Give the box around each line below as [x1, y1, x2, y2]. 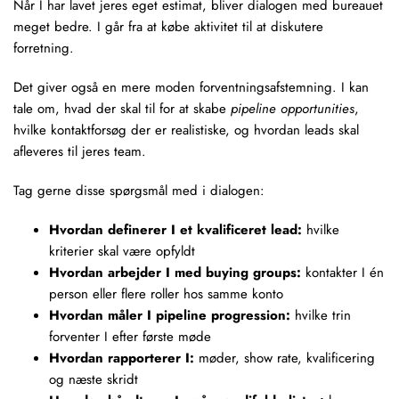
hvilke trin [290, 305, 351, 325]
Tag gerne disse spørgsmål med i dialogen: [13, 181, 265, 200]
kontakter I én [301, 263, 384, 282]
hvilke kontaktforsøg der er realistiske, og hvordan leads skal [13, 120, 359, 140]
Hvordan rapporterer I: [49, 348, 194, 368]
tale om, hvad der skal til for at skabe [13, 99, 231, 118]
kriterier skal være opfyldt [49, 241, 195, 261]
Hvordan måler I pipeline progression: [49, 305, 290, 325]
